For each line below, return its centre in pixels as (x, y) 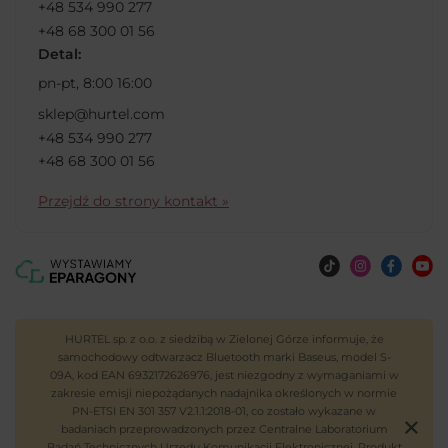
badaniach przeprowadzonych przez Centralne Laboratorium (224, 428)
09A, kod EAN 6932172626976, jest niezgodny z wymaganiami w (224, 374)
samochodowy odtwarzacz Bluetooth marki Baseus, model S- (224, 356)
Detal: (59, 54)
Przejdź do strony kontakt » (133, 201)
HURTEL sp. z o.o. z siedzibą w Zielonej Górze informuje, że (224, 338)
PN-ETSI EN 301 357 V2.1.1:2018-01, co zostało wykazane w (224, 410)
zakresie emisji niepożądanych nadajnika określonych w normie (224, 392)
